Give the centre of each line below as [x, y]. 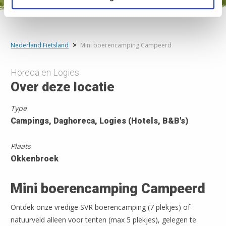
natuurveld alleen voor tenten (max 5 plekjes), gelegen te [104, 220]
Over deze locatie [63, 87]
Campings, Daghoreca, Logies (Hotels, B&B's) [102, 121]
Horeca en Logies [45, 73]
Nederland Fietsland [40, 45]
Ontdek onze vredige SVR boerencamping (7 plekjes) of [101, 207]
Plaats [21, 146]
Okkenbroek [35, 159]
